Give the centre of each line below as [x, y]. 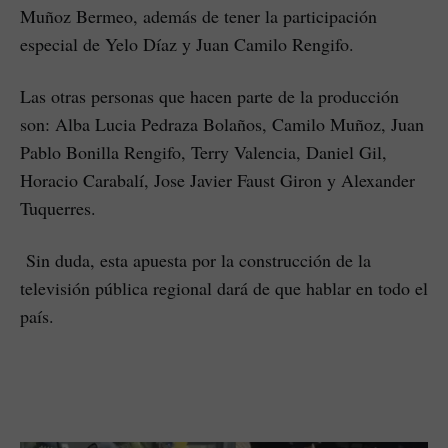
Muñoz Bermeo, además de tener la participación [198, 16]
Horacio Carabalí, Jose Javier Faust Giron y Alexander [217, 180]
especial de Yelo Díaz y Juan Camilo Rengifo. [187, 44]
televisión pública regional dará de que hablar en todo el [224, 288]
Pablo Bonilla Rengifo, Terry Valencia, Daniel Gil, [203, 152]
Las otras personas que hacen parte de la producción [209, 96]
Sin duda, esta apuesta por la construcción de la [195, 260]
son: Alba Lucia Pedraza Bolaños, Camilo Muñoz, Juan [222, 124]
